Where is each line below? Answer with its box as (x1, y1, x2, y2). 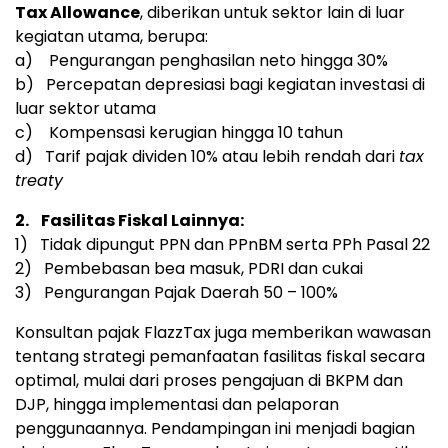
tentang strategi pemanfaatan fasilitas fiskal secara (15, 345, 425, 369)
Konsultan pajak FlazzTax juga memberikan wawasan (15, 321, 431, 345)
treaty (15, 169, 63, 193)
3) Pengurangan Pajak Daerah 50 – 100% (15, 281, 338, 305)
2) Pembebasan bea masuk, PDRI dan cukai (15, 257, 363, 281)
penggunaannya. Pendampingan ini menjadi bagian (15, 417, 415, 441)
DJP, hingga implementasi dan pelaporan (15, 393, 339, 417)
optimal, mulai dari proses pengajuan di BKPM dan (15, 369, 403, 393)
